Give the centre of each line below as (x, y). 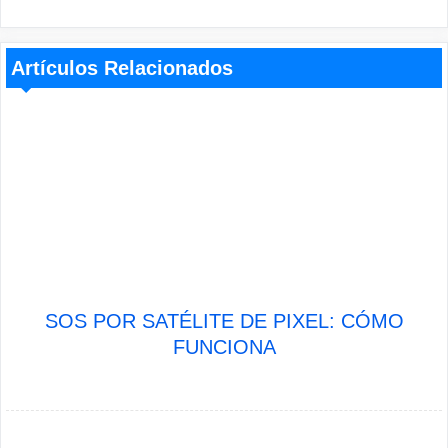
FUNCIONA (224, 347)
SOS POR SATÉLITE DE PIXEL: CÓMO (224, 321)
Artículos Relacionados (122, 68)
